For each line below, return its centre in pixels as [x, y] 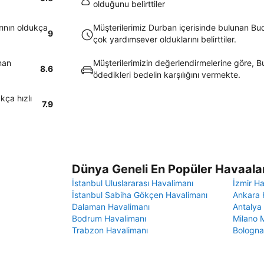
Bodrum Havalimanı [109, 218]
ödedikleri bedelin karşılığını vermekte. [167, 75]
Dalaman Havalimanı [111, 207]
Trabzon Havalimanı [110, 230]
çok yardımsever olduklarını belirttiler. [165, 39]
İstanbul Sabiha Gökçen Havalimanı [140, 195]
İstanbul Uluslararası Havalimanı [133, 183]
